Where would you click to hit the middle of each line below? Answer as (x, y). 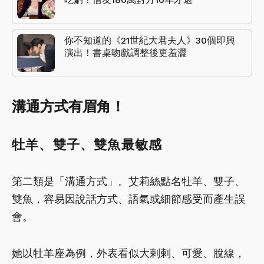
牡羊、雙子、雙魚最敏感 (87, 144)
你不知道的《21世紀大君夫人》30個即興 (150, 40)
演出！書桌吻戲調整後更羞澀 (126, 52)
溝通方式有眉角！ (68, 106)
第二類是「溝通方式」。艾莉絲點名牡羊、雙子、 (128, 181)
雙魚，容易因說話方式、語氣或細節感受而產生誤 (128, 199)
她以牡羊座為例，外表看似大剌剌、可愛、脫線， (128, 253)
